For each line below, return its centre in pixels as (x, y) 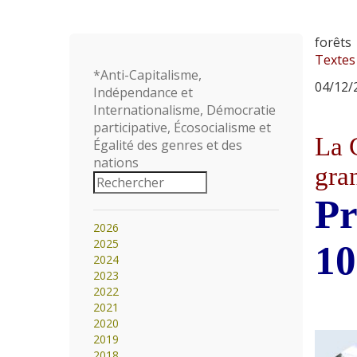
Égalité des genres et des (168, 145)
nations (116, 163)
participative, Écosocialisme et (182, 127)
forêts (333, 42)
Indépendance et (143, 92)
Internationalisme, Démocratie (184, 110)
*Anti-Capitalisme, (147, 75)
